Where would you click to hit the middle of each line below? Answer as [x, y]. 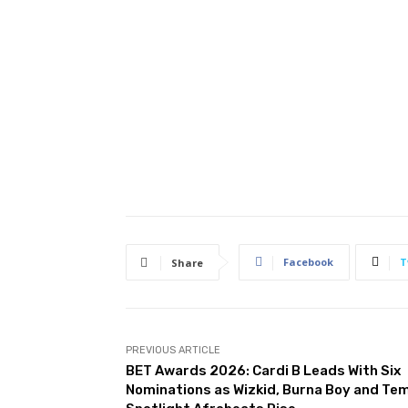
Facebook [308, 261]
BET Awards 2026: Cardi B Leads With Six [263, 370]
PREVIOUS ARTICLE [173, 350]
